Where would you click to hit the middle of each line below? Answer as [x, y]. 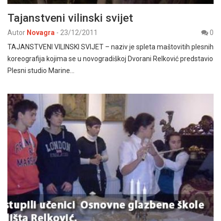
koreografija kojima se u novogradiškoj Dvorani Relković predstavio [110, 59]
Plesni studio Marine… [41, 71]
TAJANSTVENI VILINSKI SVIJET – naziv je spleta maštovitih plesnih [110, 47]
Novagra [41, 33]
